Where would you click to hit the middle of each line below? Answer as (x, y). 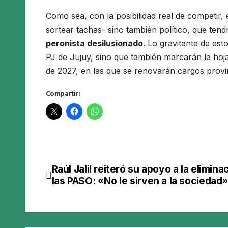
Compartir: (63, 94)
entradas (79, 215)
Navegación (91, 174)
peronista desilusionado (94, 44)
